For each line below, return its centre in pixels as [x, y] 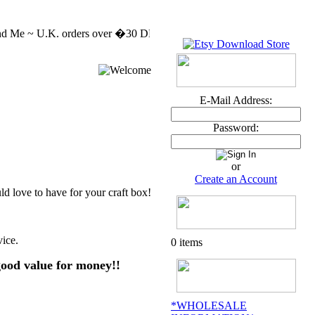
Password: [236, 128]
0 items [187, 242]
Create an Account [236, 179]
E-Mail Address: [236, 100]
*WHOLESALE [209, 306]
